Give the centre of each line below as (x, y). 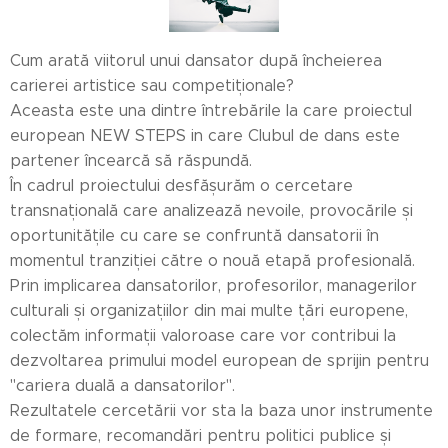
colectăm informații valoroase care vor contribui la (203, 335)
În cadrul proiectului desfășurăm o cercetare (181, 185)
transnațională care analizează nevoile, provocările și (211, 210)
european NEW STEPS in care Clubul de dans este (205, 135)
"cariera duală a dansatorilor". (122, 385)
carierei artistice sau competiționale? (152, 85)
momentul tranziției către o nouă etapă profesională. (212, 260)
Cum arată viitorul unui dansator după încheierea (196, 60)
